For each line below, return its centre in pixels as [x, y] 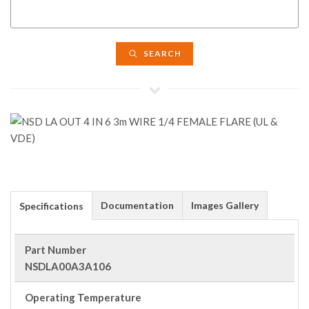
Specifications [51, 206]
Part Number [56, 250]
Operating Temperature [83, 297]
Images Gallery [225, 205]
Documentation [137, 205]
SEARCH [161, 53]
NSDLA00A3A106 [68, 266]
